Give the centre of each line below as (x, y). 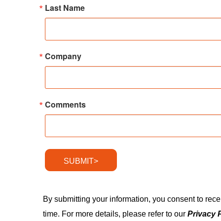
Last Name (65, 8)
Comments (66, 104)
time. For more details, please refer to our (115, 214)
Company (63, 56)
